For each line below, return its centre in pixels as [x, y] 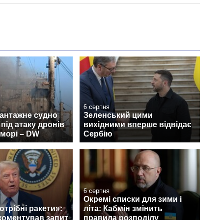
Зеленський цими [118, 115]
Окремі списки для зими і [133, 199]
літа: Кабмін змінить [123, 208]
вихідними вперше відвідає [137, 125]
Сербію [98, 134]
